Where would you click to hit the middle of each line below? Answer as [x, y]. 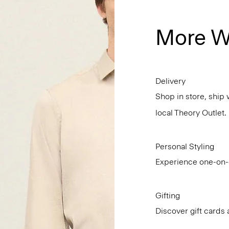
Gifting [168, 195]
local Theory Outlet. [191, 112]
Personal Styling [185, 146]
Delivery [170, 81]
